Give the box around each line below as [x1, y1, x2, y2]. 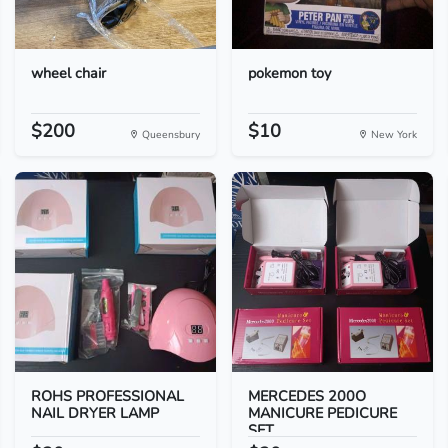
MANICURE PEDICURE [247, 403, 397, 423]
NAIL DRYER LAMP [30, 403, 159, 423]
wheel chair [30, 63, 106, 83]
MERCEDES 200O [247, 386, 366, 406]
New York [368, 127, 418, 142]
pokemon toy [247, 63, 331, 83]
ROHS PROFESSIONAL [30, 386, 184, 406]
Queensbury [138, 127, 200, 142]
